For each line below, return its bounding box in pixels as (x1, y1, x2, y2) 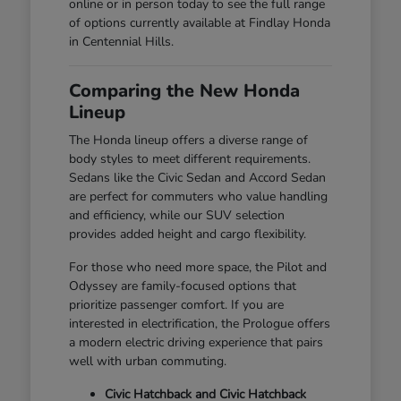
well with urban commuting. (68, 352, 226, 370)
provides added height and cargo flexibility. (68, 225, 306, 243)
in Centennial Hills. (68, 32, 174, 50)
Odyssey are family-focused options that (68, 277, 296, 294)
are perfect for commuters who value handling (68, 187, 328, 205)
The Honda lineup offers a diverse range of (68, 131, 308, 149)
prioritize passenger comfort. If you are (68, 295, 284, 313)
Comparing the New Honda (68, 78, 300, 103)
